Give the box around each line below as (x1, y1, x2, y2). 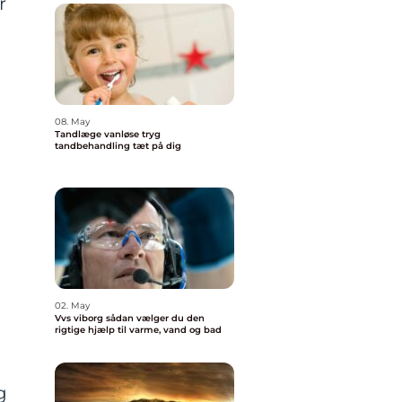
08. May (55, 116, 90, 127)
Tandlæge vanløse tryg (55, 128, 142, 140)
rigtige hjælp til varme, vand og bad (55, 324, 222, 336)
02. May (55, 300, 90, 311)
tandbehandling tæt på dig (55, 140, 181, 152)
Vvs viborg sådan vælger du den (55, 312, 106, 324)
